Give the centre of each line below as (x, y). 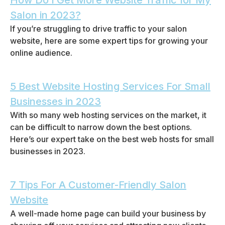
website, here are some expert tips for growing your (109, 41)
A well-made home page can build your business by (108, 213)
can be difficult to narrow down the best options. (101, 127)
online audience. (41, 53)
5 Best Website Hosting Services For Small (110, 86)
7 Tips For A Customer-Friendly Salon (98, 185)
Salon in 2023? (45, 15)
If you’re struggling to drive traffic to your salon (98, 29)
